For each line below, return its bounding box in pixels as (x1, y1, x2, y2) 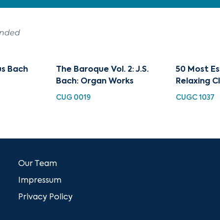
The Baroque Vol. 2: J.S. (56, 65, 149, 74)
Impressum (18, 176, 62, 185)
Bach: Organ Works (56, 77, 134, 85)
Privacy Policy (18, 193, 73, 201)
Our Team (18, 160, 57, 168)
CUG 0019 (56, 94, 91, 101)
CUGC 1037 (175, 94, 215, 101)
